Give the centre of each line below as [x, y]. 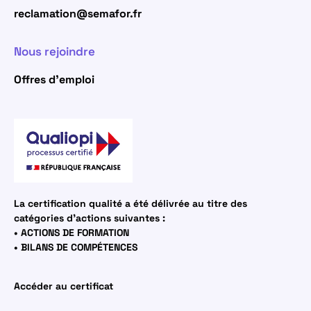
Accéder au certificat [64, 286]
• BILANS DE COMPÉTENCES [76, 247]
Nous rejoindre [54, 52]
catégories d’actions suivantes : [90, 218]
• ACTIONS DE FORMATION [72, 233]
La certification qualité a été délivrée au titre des [131, 204]
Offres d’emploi [54, 80]
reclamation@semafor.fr [78, 13]
